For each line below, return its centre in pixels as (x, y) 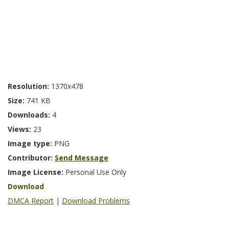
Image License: (37, 172)
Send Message (82, 158)
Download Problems (96, 201)
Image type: (31, 144)
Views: (20, 129)
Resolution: (29, 86)
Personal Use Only (96, 172)
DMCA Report (31, 201)
